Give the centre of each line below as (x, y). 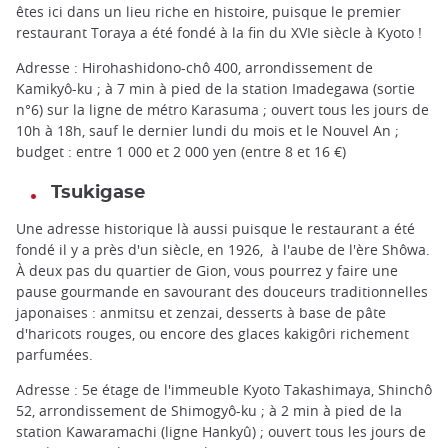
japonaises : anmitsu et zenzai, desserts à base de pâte (201, 312)
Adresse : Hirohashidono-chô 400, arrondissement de (194, 67)
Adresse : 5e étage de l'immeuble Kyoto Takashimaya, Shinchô (224, 389)
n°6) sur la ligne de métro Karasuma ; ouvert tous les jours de (222, 109)
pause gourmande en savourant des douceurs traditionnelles (222, 291)
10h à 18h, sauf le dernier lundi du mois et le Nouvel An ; (207, 130)
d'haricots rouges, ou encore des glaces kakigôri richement (212, 333)
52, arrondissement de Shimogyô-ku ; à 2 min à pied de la (209, 410)
